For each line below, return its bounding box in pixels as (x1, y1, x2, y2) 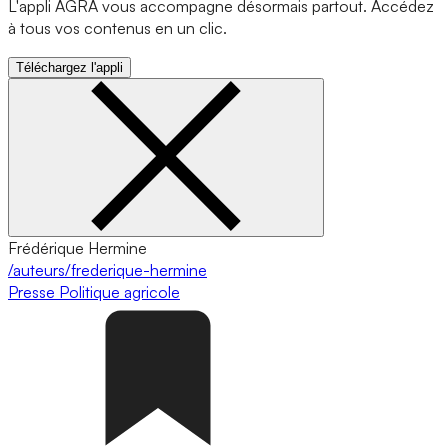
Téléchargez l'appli (16, 60, 123, 75)
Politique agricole (59, 282, 180, 302)
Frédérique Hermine (8, 238, 147, 258)
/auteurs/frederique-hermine (8, 260, 207, 280)
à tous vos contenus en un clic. (8, 18, 227, 38)
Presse (8, 282, 59, 302)
